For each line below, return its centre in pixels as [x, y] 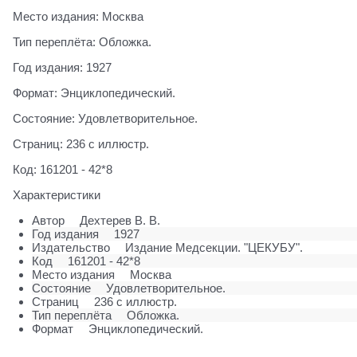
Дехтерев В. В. [120, 221]
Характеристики [57, 195]
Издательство [71, 248]
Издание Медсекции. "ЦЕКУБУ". [214, 248]
